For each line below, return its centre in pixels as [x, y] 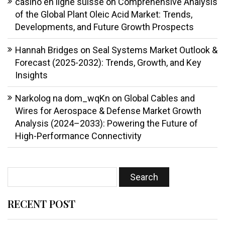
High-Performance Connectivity [78, 136]
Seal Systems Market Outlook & [155, 50]
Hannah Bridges [47, 50]
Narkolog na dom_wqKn [63, 98]
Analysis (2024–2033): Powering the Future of [106, 124]
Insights [31, 75]
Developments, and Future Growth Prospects [104, 27]
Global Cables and [159, 98]
